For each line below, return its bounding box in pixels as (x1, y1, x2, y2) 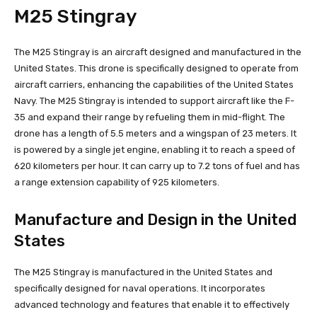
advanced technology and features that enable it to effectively (14, 299, 289, 310)
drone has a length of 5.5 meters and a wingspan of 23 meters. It (14, 127, 296, 139)
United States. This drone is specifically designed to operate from (14, 62, 299, 74)
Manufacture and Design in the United (14, 209, 296, 229)
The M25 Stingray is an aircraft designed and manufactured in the (14, 46, 301, 57)
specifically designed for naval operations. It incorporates (14, 282, 265, 294)
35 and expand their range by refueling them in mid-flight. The (14, 111, 285, 122)
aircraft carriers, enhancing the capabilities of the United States (14, 79, 294, 90)
